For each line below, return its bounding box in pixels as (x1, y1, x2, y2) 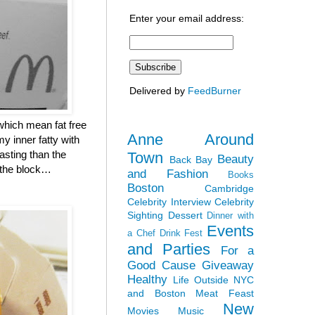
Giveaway (202, 258, 254, 272)
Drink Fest (159, 228, 203, 238)
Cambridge (205, 182, 254, 194)
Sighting (127, 209, 163, 221)
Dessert (167, 209, 202, 221)
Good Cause (127, 258, 195, 272)
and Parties (127, 240, 211, 258)
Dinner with (207, 210, 255, 221)
